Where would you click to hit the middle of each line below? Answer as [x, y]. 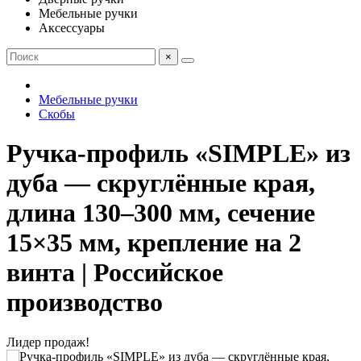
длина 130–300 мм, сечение [161, 213]
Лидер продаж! [48, 342]
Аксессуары [72, 28]
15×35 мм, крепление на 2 [154, 243]
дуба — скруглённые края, [161, 183]
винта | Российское [115, 273]
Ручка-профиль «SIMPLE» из [178, 154]
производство [85, 303]
